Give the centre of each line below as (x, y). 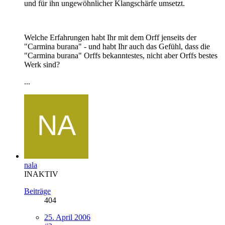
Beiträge (37, 191)
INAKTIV (41, 174)
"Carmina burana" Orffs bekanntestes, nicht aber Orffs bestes (121, 55)
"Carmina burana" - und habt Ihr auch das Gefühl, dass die (117, 46)
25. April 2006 (67, 217)
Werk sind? (42, 64)
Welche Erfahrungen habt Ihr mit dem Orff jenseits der (110, 37)
